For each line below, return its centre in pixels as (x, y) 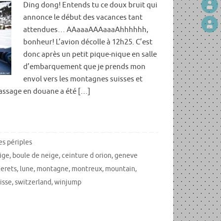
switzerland (33, 182)
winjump (68, 182)
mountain (120, 169)
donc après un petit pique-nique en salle (90, 54)
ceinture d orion (86, 155)
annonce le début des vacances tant (83, 17)
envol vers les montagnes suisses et (83, 79)
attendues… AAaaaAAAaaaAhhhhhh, (86, 30)
